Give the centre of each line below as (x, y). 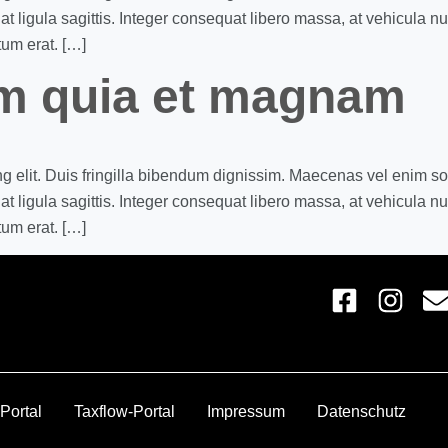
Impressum (246, 412)
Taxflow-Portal (124, 412)
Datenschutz (361, 412)
